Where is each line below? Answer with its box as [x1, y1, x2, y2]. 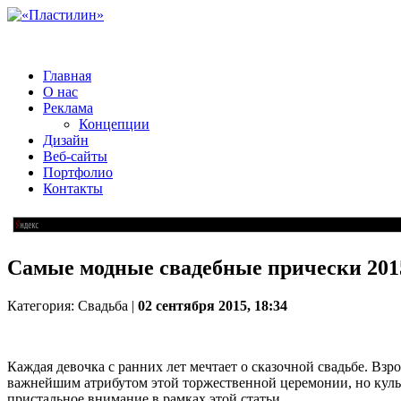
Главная [43, 68, 91, 83]
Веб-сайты [43, 149, 107, 164]
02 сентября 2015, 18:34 [138, 297, 287, 313]
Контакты [43, 181, 103, 196]
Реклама [43, 100, 93, 115]
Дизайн [43, 132, 89, 148]
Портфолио [43, 165, 113, 180]
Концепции [79, 116, 149, 132]
